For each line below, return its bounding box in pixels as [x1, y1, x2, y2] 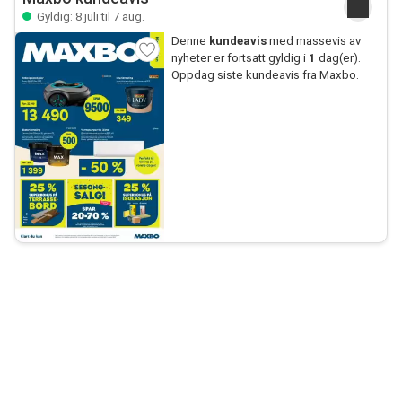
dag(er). [315, 51, 361, 65]
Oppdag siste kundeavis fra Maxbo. [170, 68, 359, 82]
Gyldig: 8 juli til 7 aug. [34, 10, 144, 23]
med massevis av [266, 34, 361, 48]
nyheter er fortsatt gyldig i [170, 51, 309, 65]
